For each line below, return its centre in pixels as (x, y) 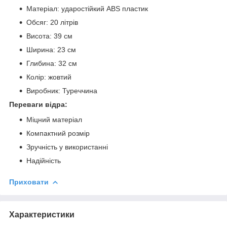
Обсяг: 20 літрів (52, 23)
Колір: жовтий (49, 77)
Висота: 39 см (49, 36)
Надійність (44, 160)
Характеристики (42, 214)
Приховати (29, 182)
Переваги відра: (38, 105)
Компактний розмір (58, 133)
